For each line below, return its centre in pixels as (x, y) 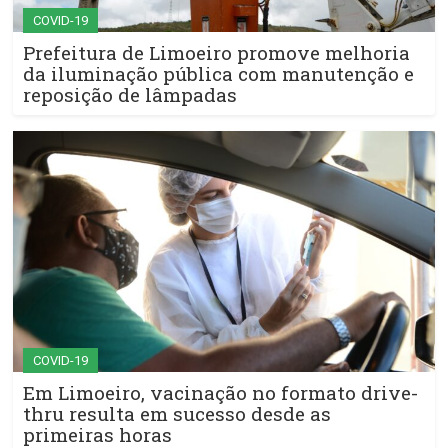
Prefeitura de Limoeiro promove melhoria (216, 53)
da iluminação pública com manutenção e (218, 74)
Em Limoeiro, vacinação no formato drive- (220, 393)
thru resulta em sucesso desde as (177, 414)
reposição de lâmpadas (130, 95)
